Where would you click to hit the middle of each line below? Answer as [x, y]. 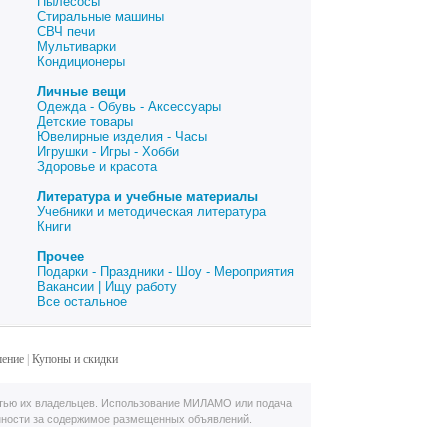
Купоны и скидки [74, 359]
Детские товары [85, 121]
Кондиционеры [81, 61]
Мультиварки [76, 46]
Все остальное [82, 301]
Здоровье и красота [97, 166]
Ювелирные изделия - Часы [122, 136]
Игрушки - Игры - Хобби [108, 151]
